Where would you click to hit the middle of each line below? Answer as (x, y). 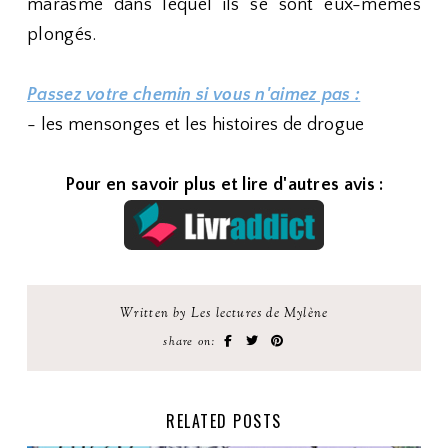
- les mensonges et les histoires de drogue (196, 125)
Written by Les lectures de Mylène (224, 314)
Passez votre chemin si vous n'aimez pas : (194, 95)
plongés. (62, 35)
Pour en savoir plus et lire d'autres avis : (224, 185)
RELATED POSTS (224, 421)
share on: (192, 342)
